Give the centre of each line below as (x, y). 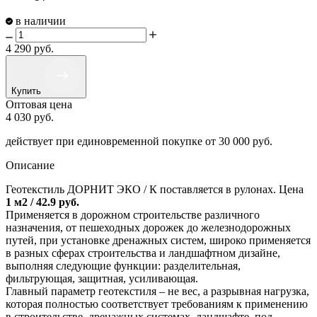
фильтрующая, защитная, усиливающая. (102, 278)
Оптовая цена (39, 104)
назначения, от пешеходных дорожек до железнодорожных (148, 227)
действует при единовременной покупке (105, 141)
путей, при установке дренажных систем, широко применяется (158, 240)
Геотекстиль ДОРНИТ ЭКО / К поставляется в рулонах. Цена (155, 189)
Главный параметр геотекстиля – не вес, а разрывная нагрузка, (157, 291)
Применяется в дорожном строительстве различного (133, 214)
